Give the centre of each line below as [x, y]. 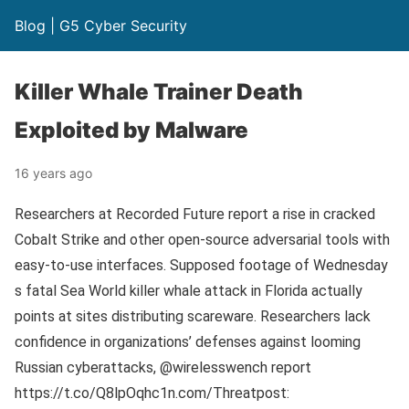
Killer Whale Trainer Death [159, 92]
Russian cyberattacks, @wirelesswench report [163, 367]
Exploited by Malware [131, 130]
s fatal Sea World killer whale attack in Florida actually [189, 291]
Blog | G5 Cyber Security [101, 26]
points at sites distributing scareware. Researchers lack [193, 316]
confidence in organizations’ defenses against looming [188, 342]
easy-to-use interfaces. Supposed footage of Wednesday [201, 265]
